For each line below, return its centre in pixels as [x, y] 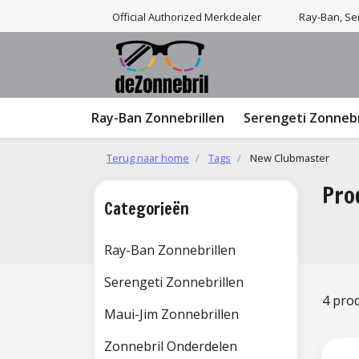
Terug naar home [148, 158]
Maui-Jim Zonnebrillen [171, 314]
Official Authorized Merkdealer [187, 17]
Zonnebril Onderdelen [171, 346]
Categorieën [147, 209]
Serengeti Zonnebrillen [174, 282]
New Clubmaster [290, 158]
